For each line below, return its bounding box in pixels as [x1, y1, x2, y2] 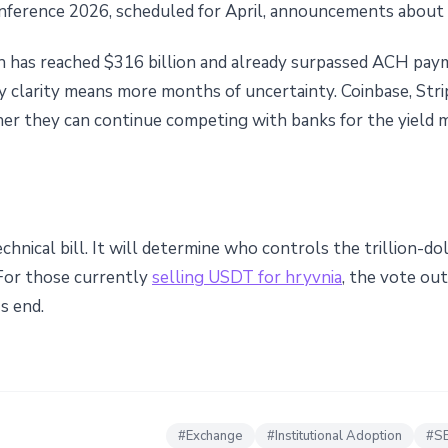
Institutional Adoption [275, 426, 402, 445]
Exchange [186, 426, 243, 445]
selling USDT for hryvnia [152, 265, 342, 289]
